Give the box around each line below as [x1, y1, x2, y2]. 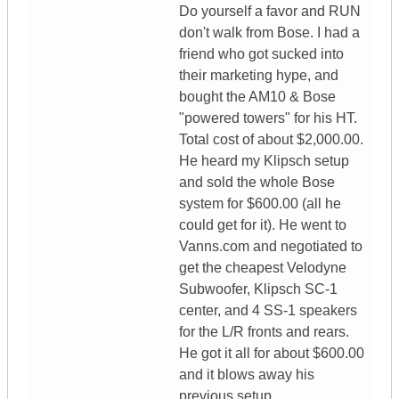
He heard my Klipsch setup [179, 153, 349, 169]
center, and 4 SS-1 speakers [179, 303, 357, 319]
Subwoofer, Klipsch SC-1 [179, 281, 338, 297]
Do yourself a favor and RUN [179, 4, 361, 20]
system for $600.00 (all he [179, 196, 341, 212]
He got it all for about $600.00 [179, 346, 364, 362]
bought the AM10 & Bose [179, 89, 336, 105]
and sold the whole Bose [179, 175, 335, 191]
